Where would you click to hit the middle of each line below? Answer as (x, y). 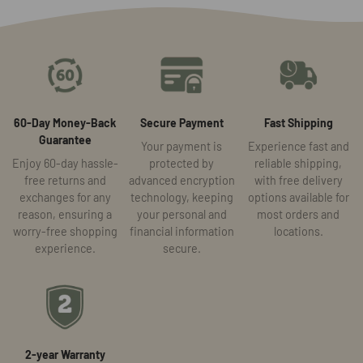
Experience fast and (298, 146)
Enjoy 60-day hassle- (65, 163)
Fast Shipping (298, 122)
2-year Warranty (65, 354)
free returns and (65, 180)
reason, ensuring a (65, 214)
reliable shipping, (298, 163)
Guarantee (65, 139)
